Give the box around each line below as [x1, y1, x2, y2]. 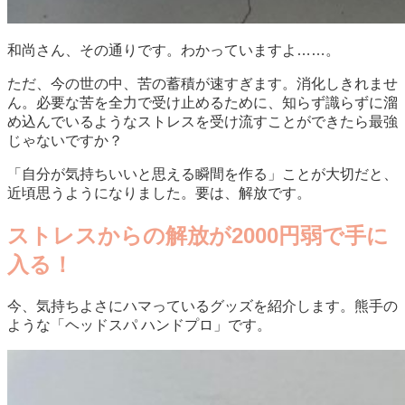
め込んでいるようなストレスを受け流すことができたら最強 [7, 113, 398, 129]
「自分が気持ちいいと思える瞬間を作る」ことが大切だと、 [7, 165, 398, 182]
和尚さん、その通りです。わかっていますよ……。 [7, 42, 340, 58]
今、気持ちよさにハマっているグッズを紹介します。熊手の [7, 297, 398, 314]
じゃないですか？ [7, 132, 123, 148]
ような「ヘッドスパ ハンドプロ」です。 [7, 316, 271, 333]
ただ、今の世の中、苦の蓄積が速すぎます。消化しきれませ [7, 75, 398, 91]
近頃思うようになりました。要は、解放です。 [7, 184, 311, 201]
